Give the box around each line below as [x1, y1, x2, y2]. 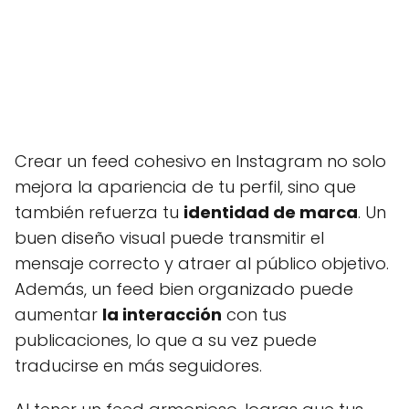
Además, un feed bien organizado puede [15, 278, 353, 300]
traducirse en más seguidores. [15, 354, 262, 377]
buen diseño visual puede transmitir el [15, 226, 324, 249]
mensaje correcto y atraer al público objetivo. [15, 252, 389, 275]
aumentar [15, 303, 102, 326]
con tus [222, 303, 287, 326]
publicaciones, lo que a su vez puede [15, 329, 317, 351]
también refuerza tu [15, 201, 184, 224]
